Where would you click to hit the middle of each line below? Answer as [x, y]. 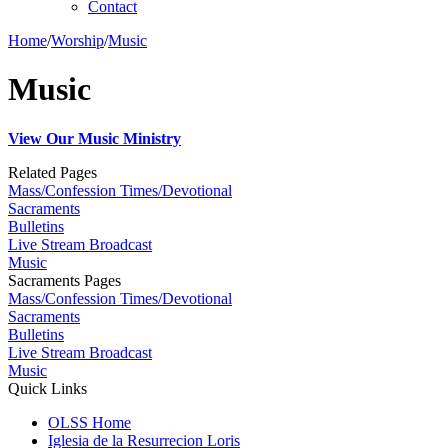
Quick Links [47, 388]
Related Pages [52, 172]
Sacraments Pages [64, 280]
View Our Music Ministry [94, 138]
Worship [77, 40]
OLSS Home [89, 422]
